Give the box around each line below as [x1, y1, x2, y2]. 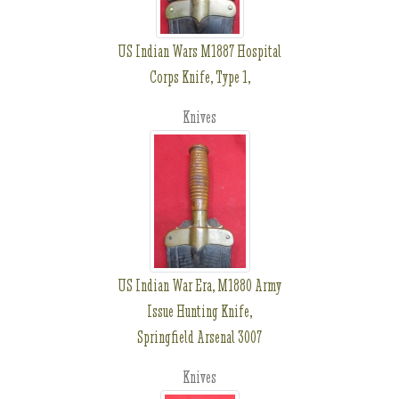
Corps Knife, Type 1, [149, 67, 250, 87]
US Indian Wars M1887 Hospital [118, 41, 281, 61]
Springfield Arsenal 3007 [137, 327, 262, 347]
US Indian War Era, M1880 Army [118, 275, 281, 296]
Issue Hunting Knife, [147, 301, 252, 322]
